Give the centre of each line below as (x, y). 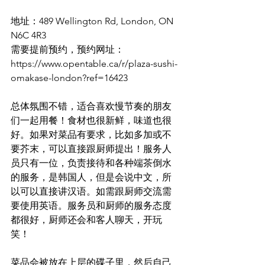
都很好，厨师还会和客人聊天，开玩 (86, 220)
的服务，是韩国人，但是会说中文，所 (91, 177)
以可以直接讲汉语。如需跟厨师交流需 (91, 191)
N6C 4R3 (28, 35)
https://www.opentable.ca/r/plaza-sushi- (94, 64)
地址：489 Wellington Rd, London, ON (93, 21)
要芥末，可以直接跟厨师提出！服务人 (91, 149)
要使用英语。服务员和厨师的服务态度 (91, 206)
